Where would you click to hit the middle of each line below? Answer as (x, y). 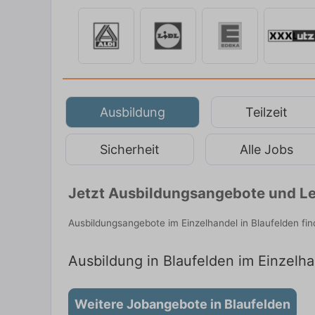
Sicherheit (130, 149)
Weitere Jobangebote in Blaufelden (182, 304)
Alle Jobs (266, 149)
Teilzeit (266, 112)
